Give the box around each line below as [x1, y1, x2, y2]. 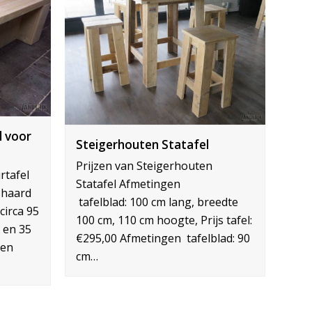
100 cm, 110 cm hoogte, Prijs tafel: [76, 212, 253, 228]
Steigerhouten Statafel [76, 136, 210, 153]
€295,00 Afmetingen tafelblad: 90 [76, 230, 251, 246]
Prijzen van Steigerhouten [76, 157, 213, 173]
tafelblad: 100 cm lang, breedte [76, 194, 239, 210]
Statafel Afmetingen [76, 175, 181, 192]
